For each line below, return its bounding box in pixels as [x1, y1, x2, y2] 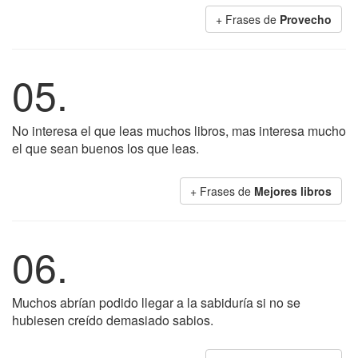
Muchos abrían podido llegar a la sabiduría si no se [12, 293, 300, 312]
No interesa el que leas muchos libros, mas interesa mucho [12, 121, 346, 140]
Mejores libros [254, 183, 332, 199]
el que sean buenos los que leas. [12, 139, 199, 157]
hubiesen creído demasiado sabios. [12, 311, 213, 329]
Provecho [280, 11, 332, 27]
